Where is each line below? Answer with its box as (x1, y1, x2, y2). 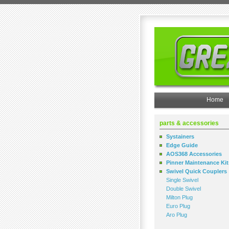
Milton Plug (166, 194, 193, 200)
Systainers (166, 133, 194, 140)
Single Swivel (166, 177, 198, 183)
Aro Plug (166, 212, 187, 218)
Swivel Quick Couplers (166, 168, 227, 174)
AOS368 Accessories (166, 151, 222, 157)
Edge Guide (166, 142, 198, 148)
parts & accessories (159, 120, 219, 127)
